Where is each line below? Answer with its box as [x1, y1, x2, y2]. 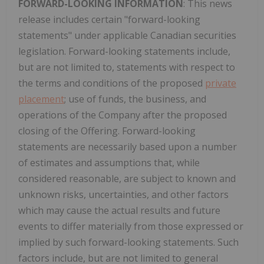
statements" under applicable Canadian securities [18, 28, 236, 42]
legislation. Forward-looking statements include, [18, 44, 230, 58]
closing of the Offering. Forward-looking [18, 124, 196, 137]
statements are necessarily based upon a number [18, 140, 237, 153]
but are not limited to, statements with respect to [18, 60, 235, 74]
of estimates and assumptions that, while [18, 156, 200, 169]
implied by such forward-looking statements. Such [18, 235, 239, 249]
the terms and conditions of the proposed [18, 76, 205, 90]
